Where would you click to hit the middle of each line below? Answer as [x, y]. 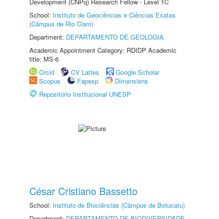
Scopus [50, 81]
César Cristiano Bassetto [83, 191]
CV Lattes [85, 72]
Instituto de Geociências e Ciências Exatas [114, 15]
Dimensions [131, 81]
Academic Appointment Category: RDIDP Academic [103, 50]
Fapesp [88, 81]
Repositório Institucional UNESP [85, 94]
